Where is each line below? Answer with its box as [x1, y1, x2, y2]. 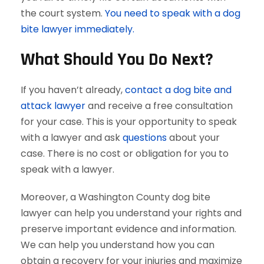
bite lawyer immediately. [21, 22, 134, 36]
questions [123, 131, 167, 144]
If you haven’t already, [21, 83, 125, 97]
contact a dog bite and [125, 83, 232, 97]
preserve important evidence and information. [21, 222, 236, 236]
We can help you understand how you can [21, 238, 214, 252]
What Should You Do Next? [21, 48, 213, 71]
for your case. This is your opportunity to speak [21, 115, 237, 128]
